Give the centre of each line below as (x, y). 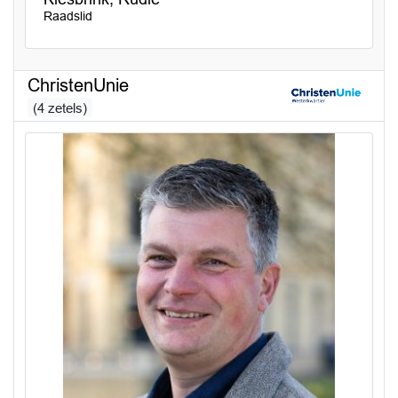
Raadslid (68, 16)
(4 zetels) (60, 107)
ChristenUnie (78, 85)
